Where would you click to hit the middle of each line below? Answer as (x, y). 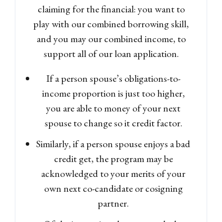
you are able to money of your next (113, 108)
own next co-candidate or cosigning (113, 188)
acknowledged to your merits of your (113, 173)
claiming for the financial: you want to (111, 9)
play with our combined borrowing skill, (111, 24)
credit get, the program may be (113, 158)
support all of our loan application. (111, 53)
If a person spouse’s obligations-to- (113, 78)
